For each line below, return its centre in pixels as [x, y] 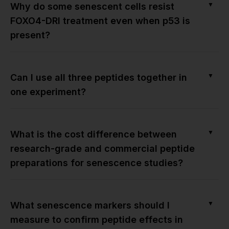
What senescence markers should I [90, 205]
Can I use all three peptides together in [99, 77]
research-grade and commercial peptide [102, 148]
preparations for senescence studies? [97, 163]
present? [30, 35]
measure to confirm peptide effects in [97, 219]
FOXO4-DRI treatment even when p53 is [100, 20]
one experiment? [48, 91]
